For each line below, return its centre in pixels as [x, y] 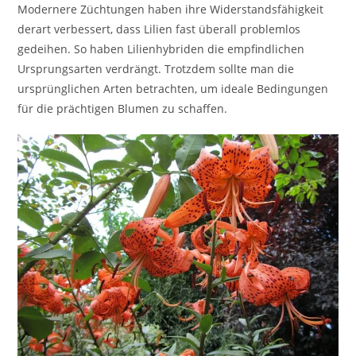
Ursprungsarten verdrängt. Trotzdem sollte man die [156, 69]
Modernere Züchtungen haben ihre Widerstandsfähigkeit [171, 10]
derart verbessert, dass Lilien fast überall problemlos [159, 29]
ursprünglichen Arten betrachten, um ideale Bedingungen [173, 89]
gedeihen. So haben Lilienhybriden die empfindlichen [161, 49]
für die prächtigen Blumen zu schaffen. [123, 109]
